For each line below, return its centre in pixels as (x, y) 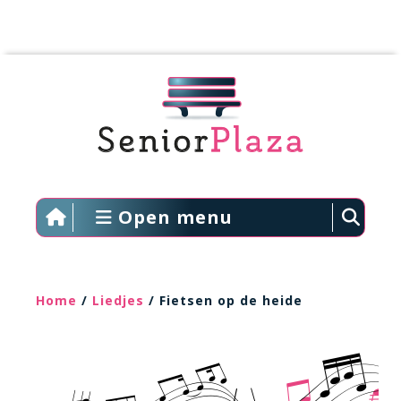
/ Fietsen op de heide (223, 300)
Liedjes (118, 300)
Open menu (172, 217)
